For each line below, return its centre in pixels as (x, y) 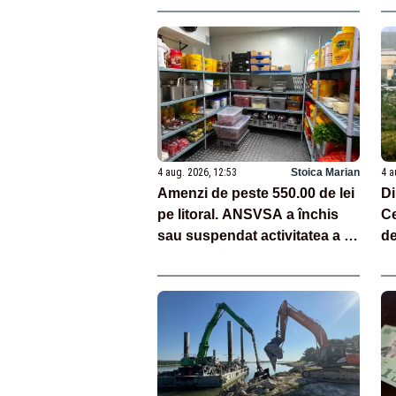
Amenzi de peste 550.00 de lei (255, 194)
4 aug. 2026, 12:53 (197, 173)
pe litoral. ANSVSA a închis (247, 215)
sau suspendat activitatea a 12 (258, 236)
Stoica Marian (325, 173)
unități (178, 257)
